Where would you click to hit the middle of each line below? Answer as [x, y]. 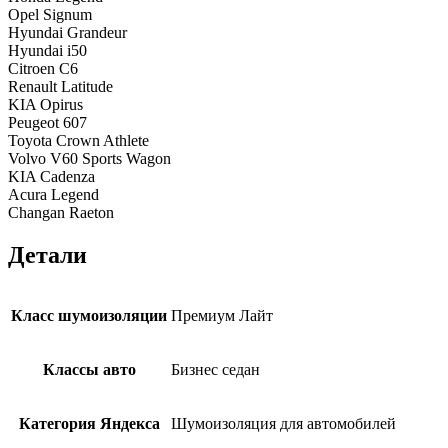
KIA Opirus [45, 104]
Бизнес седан [215, 370]
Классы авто [89, 370]
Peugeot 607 [47, 122]
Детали [47, 254]
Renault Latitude [60, 86]
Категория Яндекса [89, 424]
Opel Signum [50, 14]
